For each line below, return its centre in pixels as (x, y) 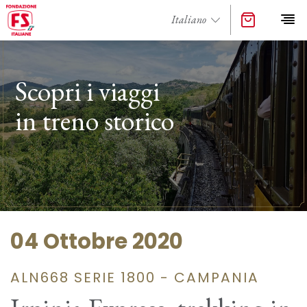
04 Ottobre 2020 (97, 242)
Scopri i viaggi (88, 91)
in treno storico (95, 121)
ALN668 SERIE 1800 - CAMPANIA (135, 277)
